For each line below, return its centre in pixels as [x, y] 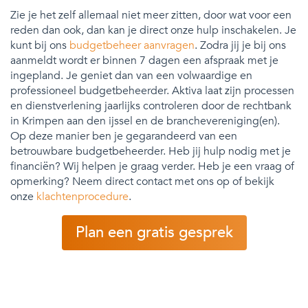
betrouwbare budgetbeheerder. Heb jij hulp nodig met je [151, 151]
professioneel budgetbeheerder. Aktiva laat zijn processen [152, 90]
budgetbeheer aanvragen [132, 45]
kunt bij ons [40, 45]
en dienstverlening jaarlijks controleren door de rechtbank [151, 106]
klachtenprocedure [82, 196]
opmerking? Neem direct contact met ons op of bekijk [142, 181]
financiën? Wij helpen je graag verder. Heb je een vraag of [152, 166]
